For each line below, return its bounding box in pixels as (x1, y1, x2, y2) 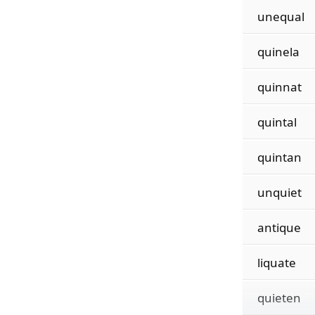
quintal (257, 114, 297, 130)
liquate (257, 255, 296, 271)
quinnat (257, 79, 302, 95)
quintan (257, 149, 302, 165)
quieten (257, 290, 301, 306)
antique (257, 219, 301, 236)
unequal (257, 8, 304, 25)
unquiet (257, 184, 302, 200)
